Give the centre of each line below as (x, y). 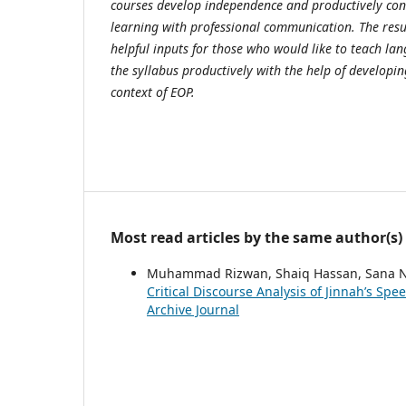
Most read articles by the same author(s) (256, 237)
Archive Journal (193, 309)
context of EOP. (153, 92)
